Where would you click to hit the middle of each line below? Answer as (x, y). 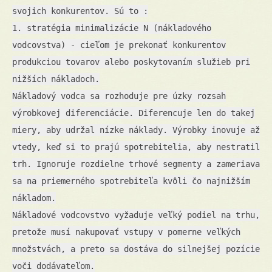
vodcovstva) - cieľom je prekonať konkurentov (119, 45)
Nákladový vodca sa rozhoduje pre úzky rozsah (119, 96)
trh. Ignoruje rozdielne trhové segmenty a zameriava (136, 164)
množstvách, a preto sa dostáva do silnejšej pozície (136, 249)
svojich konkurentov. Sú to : (80, 11)
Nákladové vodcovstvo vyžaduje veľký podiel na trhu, (136, 215)
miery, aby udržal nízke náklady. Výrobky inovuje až (136, 130)
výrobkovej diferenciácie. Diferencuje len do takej (134, 113)
